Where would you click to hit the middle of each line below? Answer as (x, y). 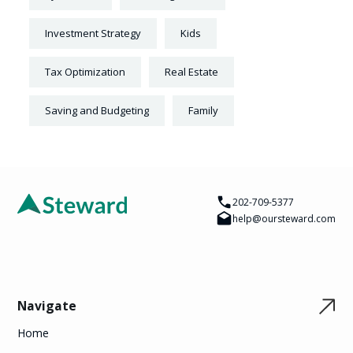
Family (204, 111)
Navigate (47, 306)
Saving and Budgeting (97, 111)
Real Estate (192, 72)
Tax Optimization (85, 72)
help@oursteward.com (284, 218)
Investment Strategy (93, 33)
